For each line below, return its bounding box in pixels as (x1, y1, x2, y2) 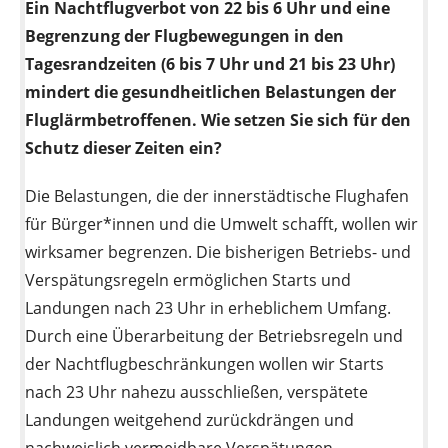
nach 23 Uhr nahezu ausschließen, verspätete (25, 380, 368, 403)
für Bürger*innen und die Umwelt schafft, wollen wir (25, 212, 418, 235)
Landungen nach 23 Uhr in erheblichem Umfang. (25, 296, 391, 319)
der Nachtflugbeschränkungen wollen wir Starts (25, 352, 384, 375)
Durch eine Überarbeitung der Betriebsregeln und (25, 324, 403, 347)
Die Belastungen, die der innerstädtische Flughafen (25, 184, 409, 207)
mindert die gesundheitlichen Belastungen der (25, 80, 396, 103)
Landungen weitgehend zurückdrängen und (25, 408, 354, 431)
